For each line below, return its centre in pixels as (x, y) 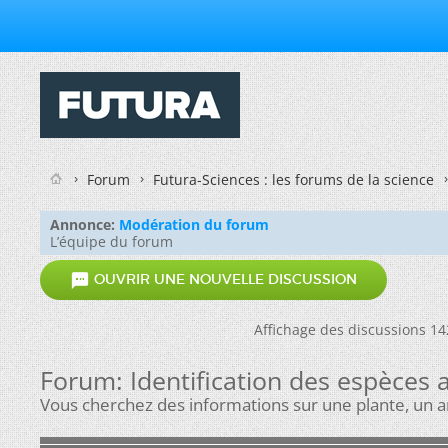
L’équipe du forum (111, 241)
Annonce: (82, 224)
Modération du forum (194, 224)
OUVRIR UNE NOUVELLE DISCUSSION (223, 279)
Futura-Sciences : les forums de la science (293, 179)
